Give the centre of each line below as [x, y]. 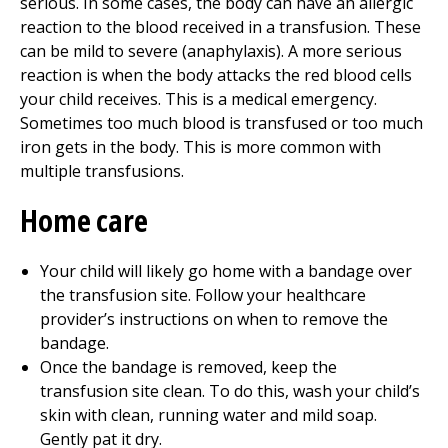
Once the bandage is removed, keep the [188, 367]
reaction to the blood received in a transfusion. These [220, 27]
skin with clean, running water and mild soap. [208, 415]
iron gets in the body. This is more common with [200, 147]
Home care [84, 220]
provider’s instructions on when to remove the [214, 319]
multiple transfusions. [102, 171]
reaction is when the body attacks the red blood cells [216, 75]
